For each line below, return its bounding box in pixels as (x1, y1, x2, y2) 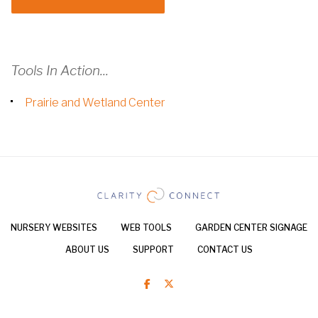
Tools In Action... (11, 62, 109, 79)
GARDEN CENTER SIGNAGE (195, 222, 307, 234)
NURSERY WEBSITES (11, 222, 97, 234)
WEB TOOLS (121, 222, 172, 234)
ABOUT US (65, 244, 109, 256)
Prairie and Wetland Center (25, 96, 165, 109)
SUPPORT (133, 244, 174, 256)
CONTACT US (197, 244, 253, 256)
